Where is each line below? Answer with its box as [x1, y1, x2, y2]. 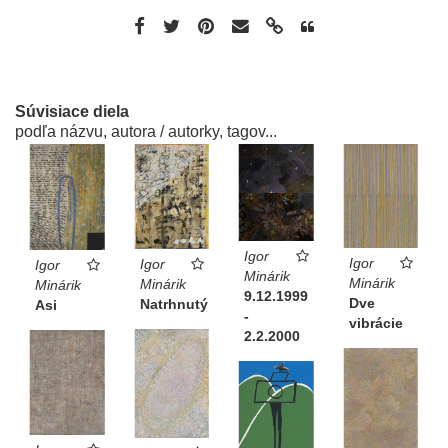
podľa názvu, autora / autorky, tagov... [15, 122, 277, 140]
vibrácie [348, 314, 403, 331]
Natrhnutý [139, 295, 208, 312]
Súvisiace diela [15, 102, 129, 120]
